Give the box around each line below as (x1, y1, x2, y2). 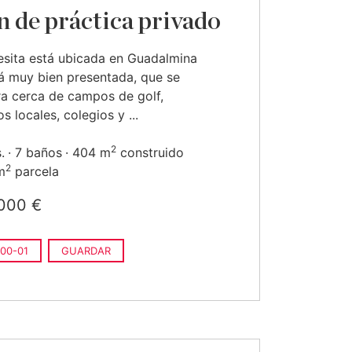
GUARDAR (61, 244, 111, 257)
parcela (11, 163, 59, 179)
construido (116, 145, 184, 160)
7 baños (15, 145, 62, 160)
